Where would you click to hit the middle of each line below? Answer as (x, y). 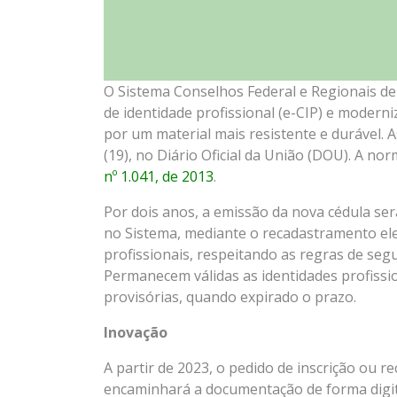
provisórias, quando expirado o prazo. (230, 297)
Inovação (136, 333)
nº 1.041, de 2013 (159, 177)
